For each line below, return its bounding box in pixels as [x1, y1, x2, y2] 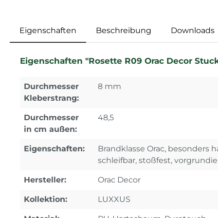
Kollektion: [24, 194, 67, 204]
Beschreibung [96, 25, 151, 35]
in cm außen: [24, 124, 77, 134]
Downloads [171, 25, 215, 35]
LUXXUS [98, 194, 130, 204]
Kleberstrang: [24, 93, 79, 103]
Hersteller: [24, 175, 66, 184]
